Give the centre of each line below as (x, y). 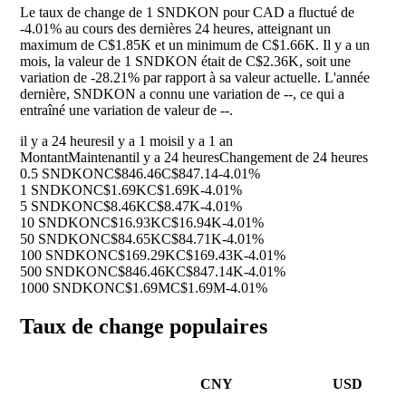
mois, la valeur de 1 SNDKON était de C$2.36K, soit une (185, 62)
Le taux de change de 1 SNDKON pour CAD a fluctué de (187, 13)
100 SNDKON (64, 256)
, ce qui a (319, 94)
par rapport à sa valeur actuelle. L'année (255, 78)
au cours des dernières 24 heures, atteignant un (196, 29)
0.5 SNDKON (62, 174)
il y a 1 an (205, 141)
